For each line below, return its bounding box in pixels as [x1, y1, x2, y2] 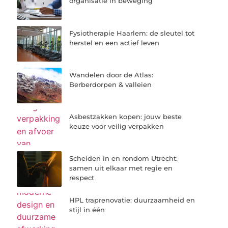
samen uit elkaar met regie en [69, 164, 173, 173]
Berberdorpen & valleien [69, 80, 152, 89]
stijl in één [69, 206, 105, 214]
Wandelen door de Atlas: [69, 70, 154, 79]
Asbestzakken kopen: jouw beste [69, 112, 182, 121]
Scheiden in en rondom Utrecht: [69, 154, 178, 163]
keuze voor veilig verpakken [69, 122, 164, 130]
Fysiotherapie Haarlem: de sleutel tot [69, 28, 195, 37]
